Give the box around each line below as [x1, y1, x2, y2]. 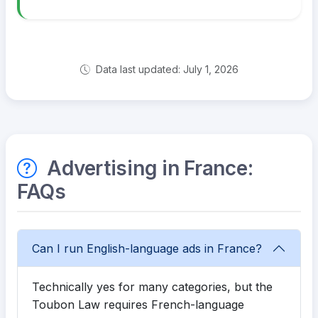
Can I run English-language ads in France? [32, 241, 262, 256]
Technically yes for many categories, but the [32, 280, 273, 295]
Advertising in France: [42, 156, 253, 181]
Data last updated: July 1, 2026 [92, 63, 238, 76]
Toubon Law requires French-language [32, 297, 244, 312]
